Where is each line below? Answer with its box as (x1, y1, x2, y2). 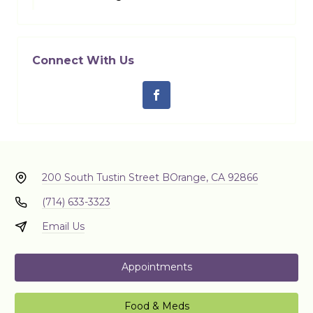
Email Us (41, 219, 85, 233)
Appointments (121, 261, 192, 274)
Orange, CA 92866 (169, 170, 258, 184)
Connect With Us (32, 53, 134, 67)
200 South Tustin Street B (41, 170, 170, 184)
